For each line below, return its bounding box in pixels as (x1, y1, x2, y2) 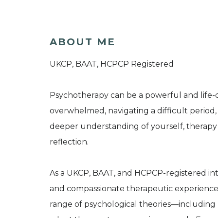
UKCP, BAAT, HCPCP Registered (50, 59, 174, 69)
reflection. (50, 137, 89, 147)
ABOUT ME (50, 36, 115, 48)
